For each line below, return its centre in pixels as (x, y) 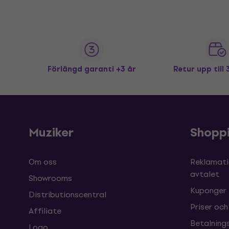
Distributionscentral (67, 194)
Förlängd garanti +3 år (91, 69)
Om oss (43, 162)
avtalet (205, 174)
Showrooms (50, 178)
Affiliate (45, 211)
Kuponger (208, 190)
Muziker (51, 132)
